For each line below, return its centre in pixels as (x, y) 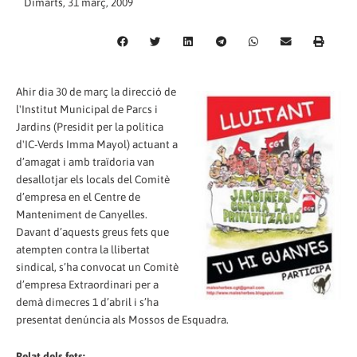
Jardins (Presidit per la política (90, 126)
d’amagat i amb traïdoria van (85, 161)
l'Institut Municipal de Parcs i (87, 109)
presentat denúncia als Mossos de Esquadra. (122, 319)
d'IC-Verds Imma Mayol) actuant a (97, 144)
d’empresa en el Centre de (78, 196)
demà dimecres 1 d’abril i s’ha (87, 302)
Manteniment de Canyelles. (82, 214)
